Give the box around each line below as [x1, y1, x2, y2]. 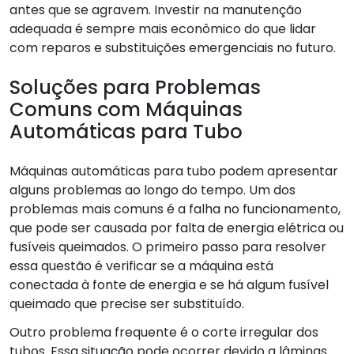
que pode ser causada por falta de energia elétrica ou [9, 218, 344, 237]
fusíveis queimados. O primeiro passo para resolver [9, 237, 326, 256]
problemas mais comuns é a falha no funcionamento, [9, 199, 341, 218]
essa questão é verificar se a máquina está [9, 256, 273, 275]
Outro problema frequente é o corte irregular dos [9, 322, 318, 341]
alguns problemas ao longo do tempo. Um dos [9, 180, 296, 199]
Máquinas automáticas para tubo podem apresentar [9, 161, 338, 180]
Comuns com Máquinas [9, 96, 243, 122]
